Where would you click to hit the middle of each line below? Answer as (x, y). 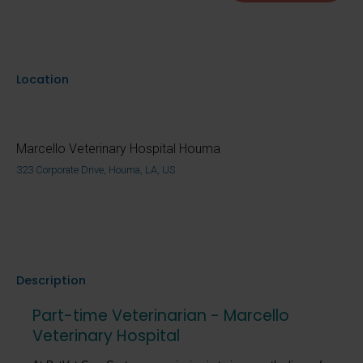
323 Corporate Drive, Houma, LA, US (96, 169)
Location (43, 79)
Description (51, 280)
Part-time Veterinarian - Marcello (161, 315)
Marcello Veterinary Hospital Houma (118, 148)
